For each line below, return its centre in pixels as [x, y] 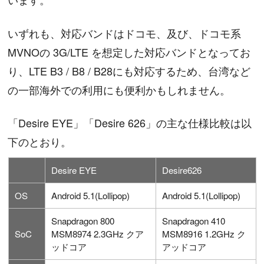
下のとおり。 [40, 141]
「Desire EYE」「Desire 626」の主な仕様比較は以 [130, 122]
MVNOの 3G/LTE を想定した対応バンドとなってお [129, 52]
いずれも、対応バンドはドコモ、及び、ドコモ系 [125, 33]
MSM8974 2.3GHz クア [98, 234]
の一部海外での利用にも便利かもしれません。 [119, 89]
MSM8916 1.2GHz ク [204, 234]
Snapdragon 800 [83, 221]
